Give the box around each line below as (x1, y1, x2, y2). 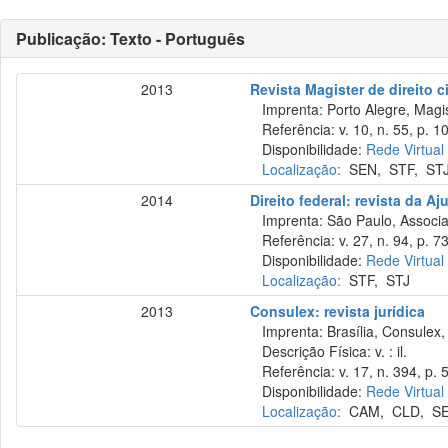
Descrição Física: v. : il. (250, 341, 408, 361)
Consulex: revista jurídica (250, 301, 426, 321)
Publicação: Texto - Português (16, 27, 245, 50)
